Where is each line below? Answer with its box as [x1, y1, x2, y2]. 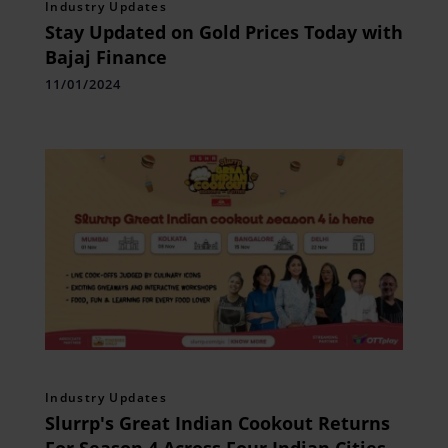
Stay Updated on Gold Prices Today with [44, 19, 403, 44]
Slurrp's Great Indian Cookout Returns [44, 410, 390, 435]
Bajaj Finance [44, 44, 167, 69]
